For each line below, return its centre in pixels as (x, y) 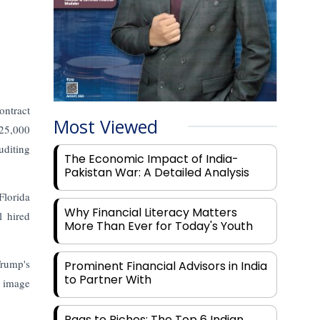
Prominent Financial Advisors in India (166, 266)
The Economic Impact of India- (152, 159)
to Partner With (108, 280)
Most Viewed (106, 127)
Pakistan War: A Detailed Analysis (157, 173)
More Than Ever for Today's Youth (159, 226)
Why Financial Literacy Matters (151, 213)
